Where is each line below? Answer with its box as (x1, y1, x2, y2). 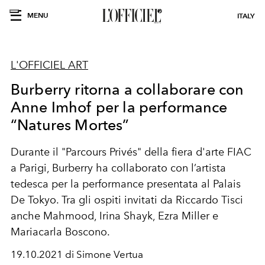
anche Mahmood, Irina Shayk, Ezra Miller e (11, 209, 218, 222)
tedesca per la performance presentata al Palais (11, 177, 241, 190)
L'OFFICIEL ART (11, 59, 88, 72)
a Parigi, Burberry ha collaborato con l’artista (11, 161, 226, 174)
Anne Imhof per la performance (11, 98, 228, 116)
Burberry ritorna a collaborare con (11, 80, 244, 98)
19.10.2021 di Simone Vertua (11, 248, 143, 260)
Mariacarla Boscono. (11, 225, 110, 238)
